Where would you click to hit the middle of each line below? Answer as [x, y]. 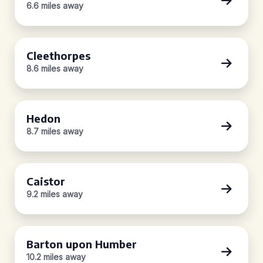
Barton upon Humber [82, 244]
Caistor [46, 181]
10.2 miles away [56, 257]
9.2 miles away [55, 194]
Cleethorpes [58, 55]
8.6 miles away [55, 68]
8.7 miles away [55, 131]
